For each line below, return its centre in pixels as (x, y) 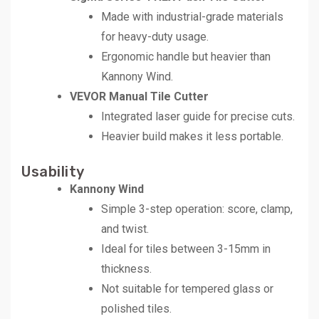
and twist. (125, 229)
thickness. (126, 268)
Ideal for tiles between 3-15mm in (186, 249)
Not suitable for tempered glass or (187, 288)
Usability (53, 171)
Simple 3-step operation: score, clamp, (197, 209)
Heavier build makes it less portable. (192, 136)
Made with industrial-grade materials (192, 16)
